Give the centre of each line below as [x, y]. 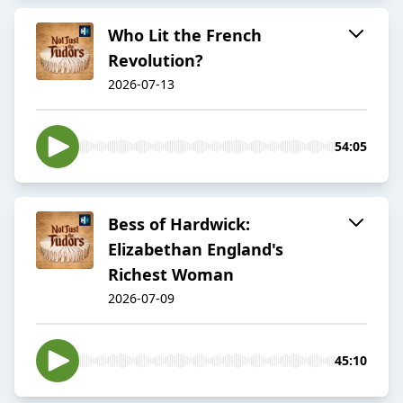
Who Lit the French [185, 36]
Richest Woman [171, 275]
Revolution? [156, 61]
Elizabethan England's [196, 250]
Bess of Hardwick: [179, 224]
